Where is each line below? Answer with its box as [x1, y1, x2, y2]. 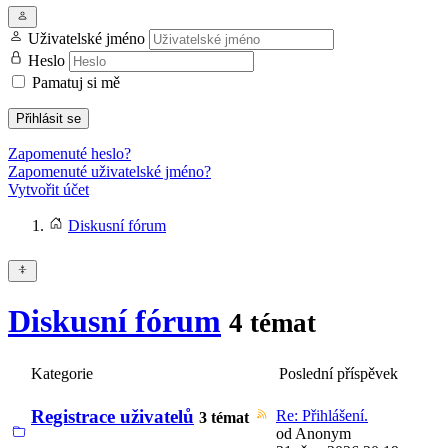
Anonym [295, 424, 351, 442]
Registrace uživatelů [31, 405, 194, 427]
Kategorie [31, 364, 93, 382]
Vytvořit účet [8, 181, 89, 198]
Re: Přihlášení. [276, 406, 368, 424]
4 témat [229, 308, 316, 339]
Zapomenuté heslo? [8, 145, 131, 162]
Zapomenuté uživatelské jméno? [8, 163, 211, 180]
